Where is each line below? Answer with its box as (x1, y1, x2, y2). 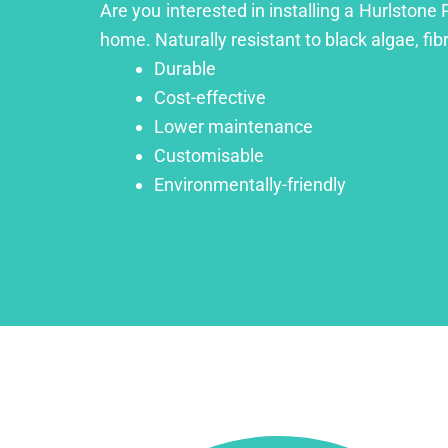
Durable (154, 57, 216, 79)
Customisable (154, 144, 264, 166)
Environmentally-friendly (154, 173, 346, 195)
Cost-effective (154, 86, 266, 108)
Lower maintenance (154, 115, 313, 137)
